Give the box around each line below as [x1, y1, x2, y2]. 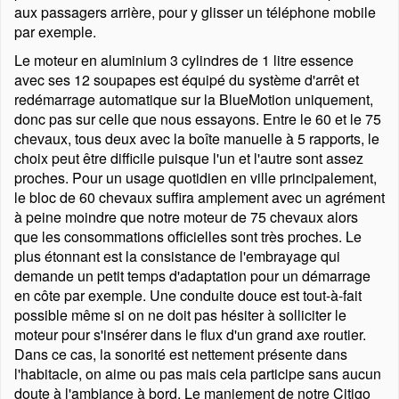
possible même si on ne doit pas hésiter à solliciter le [14, 305, 346, 325]
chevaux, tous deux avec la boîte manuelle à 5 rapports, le [14, 128, 379, 149]
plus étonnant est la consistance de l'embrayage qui [14, 246, 340, 266]
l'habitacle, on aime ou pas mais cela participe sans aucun [14, 363, 381, 384]
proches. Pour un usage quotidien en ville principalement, [14, 167, 377, 188]
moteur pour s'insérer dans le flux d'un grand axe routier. [14, 324, 366, 345]
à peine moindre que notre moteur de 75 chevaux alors [14, 207, 358, 227]
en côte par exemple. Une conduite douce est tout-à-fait [14, 285, 362, 305]
